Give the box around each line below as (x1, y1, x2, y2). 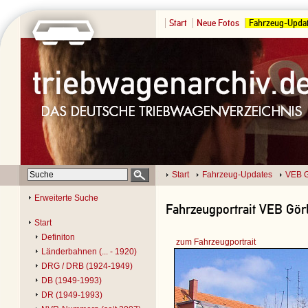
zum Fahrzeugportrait (176, 236, 256, 247)
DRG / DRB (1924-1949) (41, 261, 133, 271)
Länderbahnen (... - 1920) (41, 247, 137, 256)
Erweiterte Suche (34, 193, 98, 203)
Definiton (41, 232, 75, 242)
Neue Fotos (197, 18, 239, 28)
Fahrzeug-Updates (202, 170, 272, 179)
